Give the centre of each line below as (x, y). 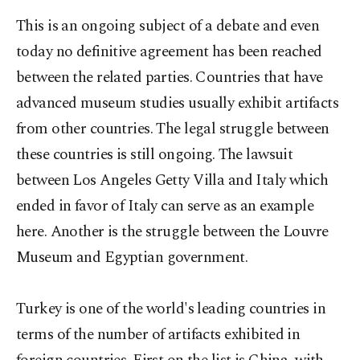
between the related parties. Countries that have (170, 78)
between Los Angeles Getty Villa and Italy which (172, 180)
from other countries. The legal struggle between (173, 129)
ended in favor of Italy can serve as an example (165, 206)
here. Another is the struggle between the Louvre (172, 232)
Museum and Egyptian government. (132, 258)
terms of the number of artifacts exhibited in (158, 335)
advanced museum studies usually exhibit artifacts (178, 103)
